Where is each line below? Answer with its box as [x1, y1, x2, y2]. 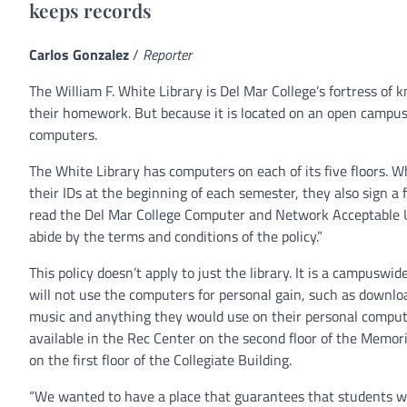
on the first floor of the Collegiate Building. [29, 348, 292, 371]
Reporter [143, 43, 192, 65]
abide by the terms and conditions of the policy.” [29, 224, 323, 247]
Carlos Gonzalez [29, 43, 129, 65]
